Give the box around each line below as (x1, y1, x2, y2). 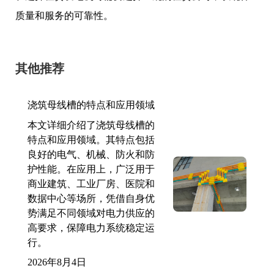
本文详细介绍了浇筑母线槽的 (28, 120, 155, 130)
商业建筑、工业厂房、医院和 (28, 179, 155, 189)
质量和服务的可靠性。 (15, 10, 113, 21)
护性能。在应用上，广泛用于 (28, 164, 155, 174)
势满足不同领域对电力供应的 (28, 208, 155, 218)
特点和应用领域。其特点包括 (28, 135, 155, 145)
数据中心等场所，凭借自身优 (28, 193, 155, 204)
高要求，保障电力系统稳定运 (28, 223, 155, 233)
